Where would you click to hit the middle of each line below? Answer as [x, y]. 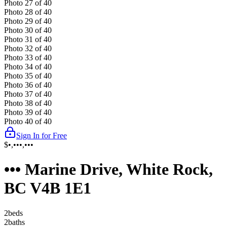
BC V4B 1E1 [48, 188]
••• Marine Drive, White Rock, [108, 169]
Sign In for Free [42, 135]
